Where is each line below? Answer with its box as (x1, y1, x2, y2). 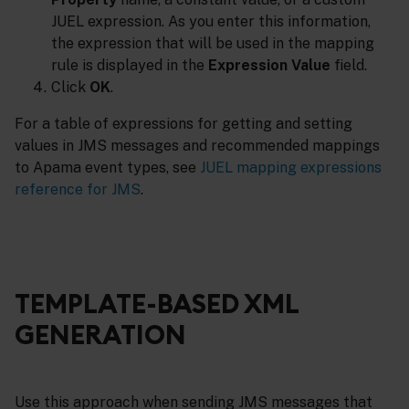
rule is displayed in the (51, 57, 208, 75)
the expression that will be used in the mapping (51, 35, 374, 53)
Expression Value (208, 57, 330, 75)
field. (330, 57, 367, 75)
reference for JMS (15, 181, 141, 199)
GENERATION (15, 318, 186, 352)
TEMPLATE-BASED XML (15, 287, 299, 321)
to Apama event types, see (15, 159, 200, 177)
